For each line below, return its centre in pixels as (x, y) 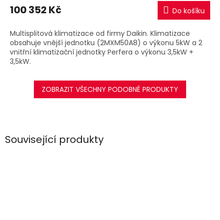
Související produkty (54, 140)
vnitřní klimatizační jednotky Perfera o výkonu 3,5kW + (102, 52)
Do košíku (189, 11)
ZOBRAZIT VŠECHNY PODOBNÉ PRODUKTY (110, 89)
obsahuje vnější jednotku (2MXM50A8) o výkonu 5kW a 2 (106, 42)
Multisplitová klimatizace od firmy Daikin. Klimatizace (100, 33)
